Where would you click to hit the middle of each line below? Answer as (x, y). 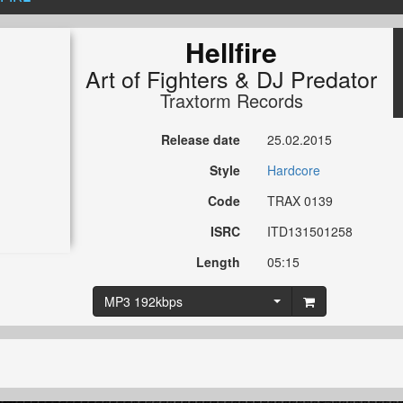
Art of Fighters (157, 79)
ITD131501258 (310, 232)
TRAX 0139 (300, 201)
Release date (201, 140)
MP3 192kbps (143, 302)
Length (219, 262)
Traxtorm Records (231, 101)
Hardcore (294, 170)
